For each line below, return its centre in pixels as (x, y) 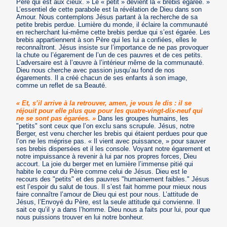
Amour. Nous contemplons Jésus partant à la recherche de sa (107, 17)
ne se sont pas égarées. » (56, 118)
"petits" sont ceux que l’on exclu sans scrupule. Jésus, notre (106, 126)
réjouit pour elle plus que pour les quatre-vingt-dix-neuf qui (110, 110)
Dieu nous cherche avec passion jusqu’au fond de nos (96, 70)
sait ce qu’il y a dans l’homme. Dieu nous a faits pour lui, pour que (113, 209)
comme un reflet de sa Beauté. (62, 85)
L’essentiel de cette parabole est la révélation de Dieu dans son (109, 9)
